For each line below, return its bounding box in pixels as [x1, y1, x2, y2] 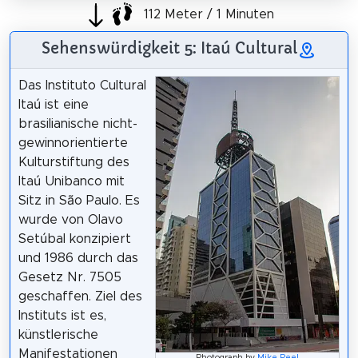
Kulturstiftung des [18, 156, 129, 169]
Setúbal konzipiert [18, 233, 131, 246]
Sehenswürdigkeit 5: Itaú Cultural [42, 38, 297, 58]
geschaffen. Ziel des [18, 290, 142, 304]
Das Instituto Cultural [18, 79, 146, 93]
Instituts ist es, [18, 309, 106, 323]
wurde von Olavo [18, 213, 123, 227]
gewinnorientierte [18, 137, 128, 150]
